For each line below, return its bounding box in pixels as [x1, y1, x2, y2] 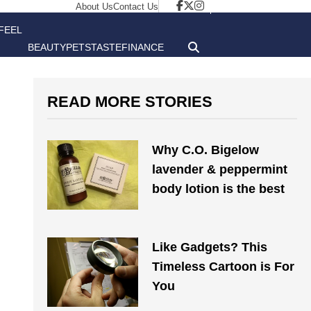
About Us [76, 1, 113, 12]
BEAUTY [28, 42, 66, 53]
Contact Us [113, 1, 158, 12]
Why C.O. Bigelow [151, 143, 259, 157]
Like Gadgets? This [151, 240, 267, 254]
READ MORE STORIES [47, 93, 212, 110]
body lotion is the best [151, 182, 285, 196]
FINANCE [121, 42, 164, 53]
